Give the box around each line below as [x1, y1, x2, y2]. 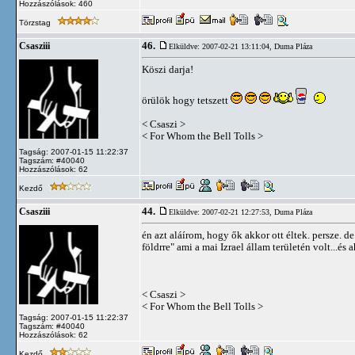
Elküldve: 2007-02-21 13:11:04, [169, 42, 274, 51]
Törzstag [19, 18, 53, 27]
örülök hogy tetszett [142, 94, 231, 106]
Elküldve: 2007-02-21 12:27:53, [169, 208, 274, 216]
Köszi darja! [142, 63, 193, 75]
